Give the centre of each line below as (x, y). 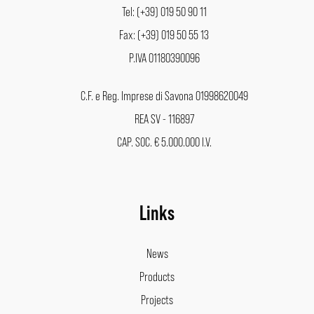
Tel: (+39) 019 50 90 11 (164, 11)
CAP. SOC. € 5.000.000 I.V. (164, 141)
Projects (157, 299)
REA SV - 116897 (164, 118)
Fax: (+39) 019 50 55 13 (164, 34)
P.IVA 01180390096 (164, 57)
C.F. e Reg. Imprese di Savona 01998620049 (164, 95)
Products (157, 276)
